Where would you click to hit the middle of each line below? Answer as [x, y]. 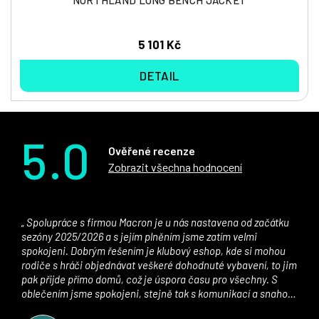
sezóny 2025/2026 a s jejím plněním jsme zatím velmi [139, 236]
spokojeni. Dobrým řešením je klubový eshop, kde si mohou [153, 250]
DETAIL [159, 75]
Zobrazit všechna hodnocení [175, 167]
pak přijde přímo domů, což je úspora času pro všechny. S [150, 279]
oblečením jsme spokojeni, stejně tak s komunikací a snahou [157, 293]
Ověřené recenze [152, 150]
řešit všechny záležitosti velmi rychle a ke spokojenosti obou [156, 307]
